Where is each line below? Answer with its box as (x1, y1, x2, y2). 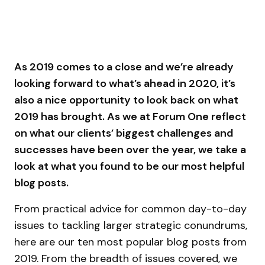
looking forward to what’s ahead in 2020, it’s (14, 76, 235, 91)
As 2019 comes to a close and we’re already (14, 60, 234, 74)
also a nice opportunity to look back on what (14, 93, 238, 107)
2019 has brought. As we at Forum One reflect (14, 109, 246, 124)
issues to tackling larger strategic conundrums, (14, 218, 247, 232)
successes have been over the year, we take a (14, 143, 246, 157)
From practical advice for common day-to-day (14, 202, 247, 216)
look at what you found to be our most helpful (14, 159, 244, 173)
